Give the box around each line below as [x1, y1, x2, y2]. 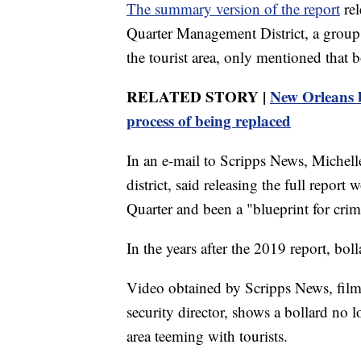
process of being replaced [127, 109, 291, 131]
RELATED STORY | [127, 85, 270, 107]
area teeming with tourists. [127, 325, 288, 346]
